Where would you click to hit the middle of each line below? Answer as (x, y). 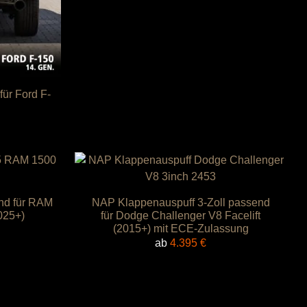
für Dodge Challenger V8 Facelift (181, 216)
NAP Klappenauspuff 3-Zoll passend (181, 202)
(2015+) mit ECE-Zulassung (181, 229)
